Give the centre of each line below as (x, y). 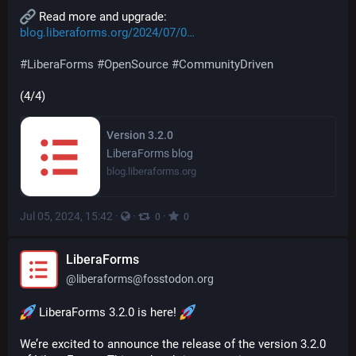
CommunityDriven (226, 64)
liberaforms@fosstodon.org (145, 279)
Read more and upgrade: (103, 17)
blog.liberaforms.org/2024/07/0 (103, 33)
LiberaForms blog (150, 153)
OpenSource (136, 64)
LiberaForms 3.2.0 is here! (108, 312)
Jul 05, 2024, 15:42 (66, 216)
